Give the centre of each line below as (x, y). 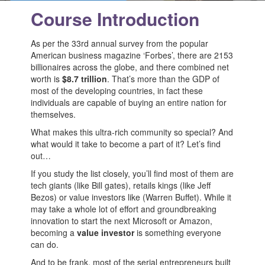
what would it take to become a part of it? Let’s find (126, 144)
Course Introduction (115, 19)
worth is (46, 79)
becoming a (54, 232)
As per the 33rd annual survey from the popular (120, 43)
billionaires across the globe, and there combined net (130, 67)
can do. (45, 244)
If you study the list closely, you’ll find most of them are (132, 173)
